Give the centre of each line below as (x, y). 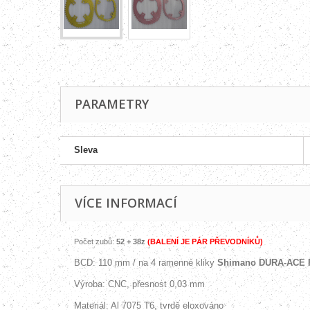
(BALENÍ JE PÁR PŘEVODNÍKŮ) (204, 241)
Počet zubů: (95, 241)
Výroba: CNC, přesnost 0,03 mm (139, 284)
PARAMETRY (112, 104)
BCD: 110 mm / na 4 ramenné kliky (146, 263)
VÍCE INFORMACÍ (126, 203)
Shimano (237, 263)
